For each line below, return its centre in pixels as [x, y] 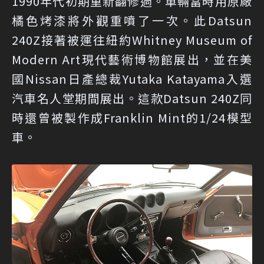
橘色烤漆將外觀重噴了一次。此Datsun [132, 20]
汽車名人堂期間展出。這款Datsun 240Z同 [132, 98]
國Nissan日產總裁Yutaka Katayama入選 [132, 79]
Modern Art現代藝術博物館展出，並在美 [132, 59]
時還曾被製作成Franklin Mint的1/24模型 [132, 118]
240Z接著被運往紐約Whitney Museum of [132, 40]
